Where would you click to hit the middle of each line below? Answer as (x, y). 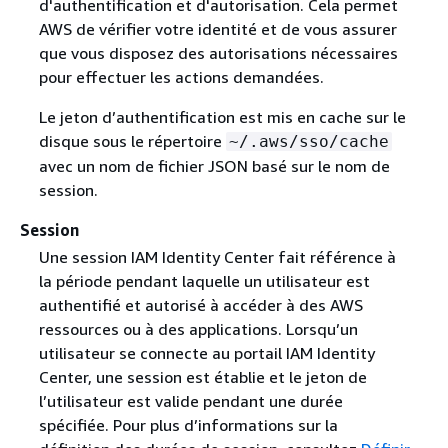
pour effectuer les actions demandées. (181, 77)
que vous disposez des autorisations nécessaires (218, 53)
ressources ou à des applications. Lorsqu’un (198, 329)
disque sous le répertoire (132, 141)
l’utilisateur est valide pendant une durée (190, 401)
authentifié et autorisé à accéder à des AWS (200, 305)
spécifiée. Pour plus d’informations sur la (188, 425)
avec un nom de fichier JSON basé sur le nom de (214, 166)
